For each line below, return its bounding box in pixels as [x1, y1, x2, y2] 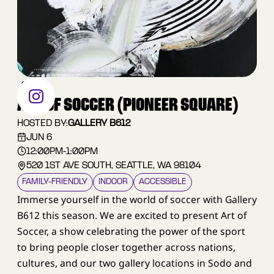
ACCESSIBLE [138, 177, 187, 186]
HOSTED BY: [17, 119, 68, 128]
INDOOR [98, 177, 128, 186]
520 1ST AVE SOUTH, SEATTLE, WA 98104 [26, 161, 202, 170]
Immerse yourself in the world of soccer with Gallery [17, 192, 257, 206]
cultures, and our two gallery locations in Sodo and [17, 256, 252, 270]
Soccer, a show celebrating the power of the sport [17, 224, 245, 238]
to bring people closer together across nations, [17, 240, 235, 254]
